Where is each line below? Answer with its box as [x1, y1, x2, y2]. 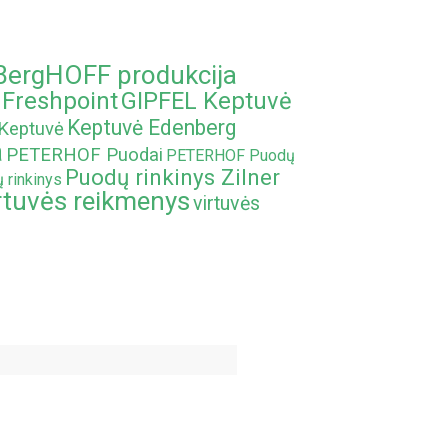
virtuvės [193, 192, 260, 215]
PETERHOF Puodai [6, 144, 163, 166]
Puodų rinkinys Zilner [65, 164, 280, 190]
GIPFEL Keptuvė [121, 87, 292, 115]
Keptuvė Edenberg [67, 115, 236, 140]
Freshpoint [2, 87, 118, 115]
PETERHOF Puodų [166, 146, 295, 165]
